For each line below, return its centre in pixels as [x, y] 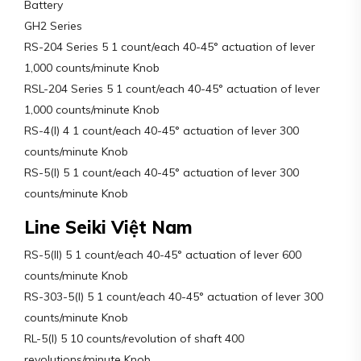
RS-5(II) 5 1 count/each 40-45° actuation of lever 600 [163, 254]
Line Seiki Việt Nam [108, 227]
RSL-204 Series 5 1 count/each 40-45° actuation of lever [172, 88]
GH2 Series [53, 25]
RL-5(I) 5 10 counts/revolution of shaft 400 [134, 338]
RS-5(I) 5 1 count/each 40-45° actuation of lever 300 [162, 172]
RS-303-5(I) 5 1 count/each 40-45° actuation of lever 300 [174, 296]
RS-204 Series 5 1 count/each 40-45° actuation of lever [170, 46]
